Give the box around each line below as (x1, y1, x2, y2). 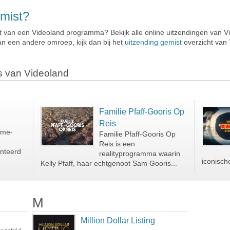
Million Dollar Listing (80, 216, 155, 225)
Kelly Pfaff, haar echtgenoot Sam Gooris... (40, 160, 177, 167)
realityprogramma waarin (99, 150, 180, 158)
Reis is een (99, 140, 135, 148)
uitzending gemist (125, 38, 182, 46)
